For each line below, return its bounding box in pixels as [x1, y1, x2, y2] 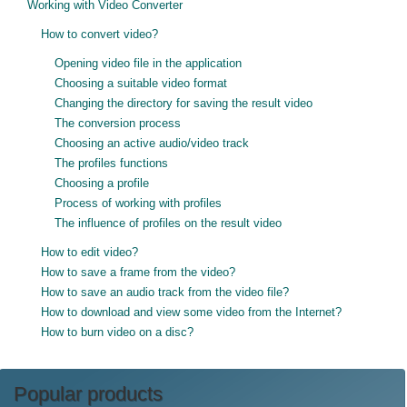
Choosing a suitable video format [55, 76, 227, 90]
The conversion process [55, 116, 181, 130]
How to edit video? [41, 245, 138, 259]
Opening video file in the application [55, 56, 242, 70]
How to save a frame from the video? [41, 265, 235, 279]
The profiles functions [55, 156, 168, 170]
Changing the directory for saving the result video [55, 96, 313, 110]
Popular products [14, 382, 163, 405]
